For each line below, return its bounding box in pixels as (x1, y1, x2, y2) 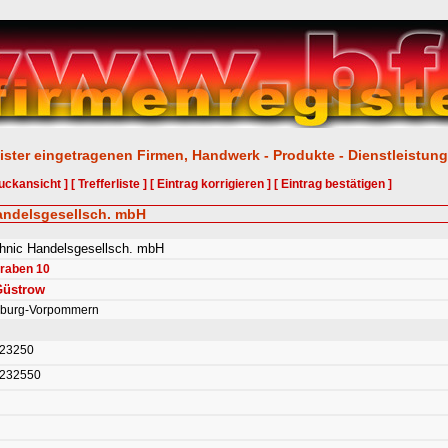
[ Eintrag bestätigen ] (273, 177, 392, 191)
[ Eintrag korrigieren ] (149, 177, 271, 191)
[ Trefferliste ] (70, 177, 147, 191)
